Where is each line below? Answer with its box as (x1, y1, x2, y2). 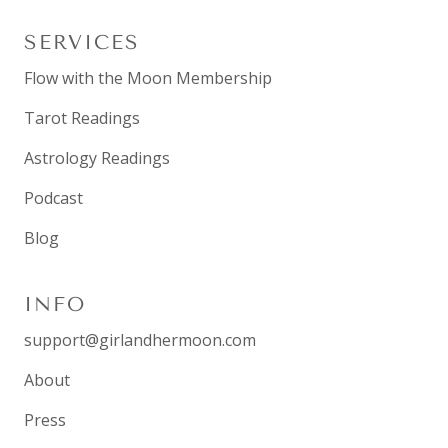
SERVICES (24, 30, 140, 54)
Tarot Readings (24, 106, 140, 129)
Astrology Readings (24, 146, 170, 169)
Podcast (24, 186, 83, 209)
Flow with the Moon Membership (24, 66, 272, 89)
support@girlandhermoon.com (24, 328, 256, 351)
